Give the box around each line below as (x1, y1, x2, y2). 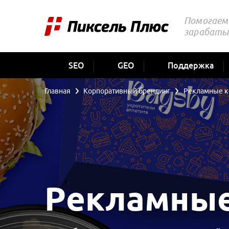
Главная (44, 87, 71, 96)
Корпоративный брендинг (83, 87, 171, 96)
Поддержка (168, 61, 215, 71)
